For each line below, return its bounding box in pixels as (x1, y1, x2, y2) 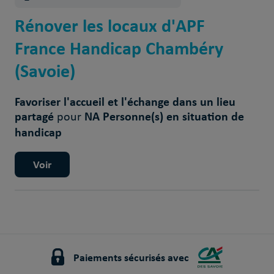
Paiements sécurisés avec (73, 250, 189, 265)
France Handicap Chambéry (14, 35, 223, 61)
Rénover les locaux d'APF (14, 13, 205, 39)
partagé (14, 108, 57, 125)
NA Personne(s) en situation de (81, 108, 244, 125)
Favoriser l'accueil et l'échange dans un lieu (14, 93, 235, 111)
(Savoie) (14, 58, 75, 84)
